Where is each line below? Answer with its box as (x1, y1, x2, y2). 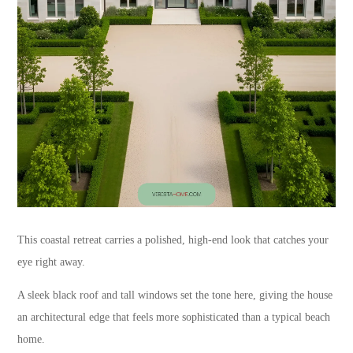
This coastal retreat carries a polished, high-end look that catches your (17, 233, 329, 246)
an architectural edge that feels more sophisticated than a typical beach (17, 310, 331, 323)
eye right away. (17, 255, 86, 268)
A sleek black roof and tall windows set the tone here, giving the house (17, 288, 333, 301)
